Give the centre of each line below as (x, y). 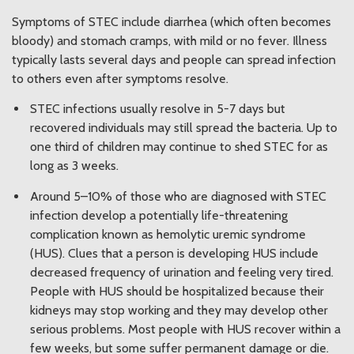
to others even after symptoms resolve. (120, 78)
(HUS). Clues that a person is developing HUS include (174, 254)
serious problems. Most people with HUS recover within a (185, 330)
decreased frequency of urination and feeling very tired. (182, 273)
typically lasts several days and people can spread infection (174, 59)
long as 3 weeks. (74, 166)
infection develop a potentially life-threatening (159, 216)
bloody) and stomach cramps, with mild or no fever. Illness (169, 40)
